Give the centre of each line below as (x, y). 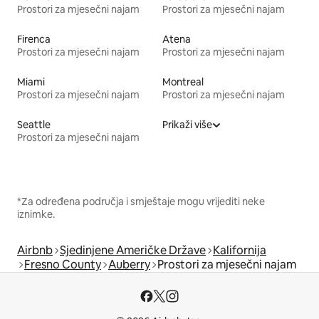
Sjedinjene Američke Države (133, 251)
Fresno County (63, 265)
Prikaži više (187, 125)
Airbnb (35, 251)
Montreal (183, 82)
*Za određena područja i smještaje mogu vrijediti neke (141, 202)
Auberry (129, 265)
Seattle (34, 125)
